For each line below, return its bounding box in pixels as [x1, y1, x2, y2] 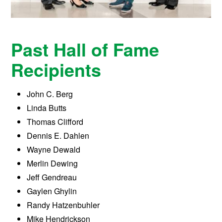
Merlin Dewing [27, 158, 78, 169]
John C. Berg [27, 88, 73, 100]
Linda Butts [27, 102, 67, 114]
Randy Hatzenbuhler [27, 199, 100, 211]
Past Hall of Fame [11, 36, 160, 62]
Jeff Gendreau [27, 171, 77, 183]
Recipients [11, 56, 102, 83]
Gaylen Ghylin [27, 185, 77, 197]
